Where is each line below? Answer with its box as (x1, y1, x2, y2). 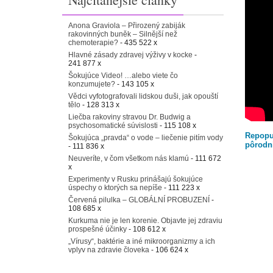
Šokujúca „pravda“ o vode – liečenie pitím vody (68, 133, 223, 142)
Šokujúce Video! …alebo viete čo (68, 71, 178, 80)
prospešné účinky (68, 225, 127, 233)
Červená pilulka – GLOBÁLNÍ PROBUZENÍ (68, 196, 210, 204)
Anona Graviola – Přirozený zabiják (68, 21, 185, 30)
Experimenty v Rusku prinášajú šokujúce (68, 175, 203, 183)
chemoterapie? (68, 38, 118, 47)
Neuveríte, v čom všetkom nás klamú (68, 154, 189, 163)
